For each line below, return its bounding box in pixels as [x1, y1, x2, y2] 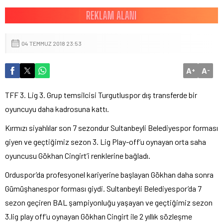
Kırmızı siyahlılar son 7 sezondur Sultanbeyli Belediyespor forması [5, 122, 218, 132]
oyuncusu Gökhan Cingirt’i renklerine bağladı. [5, 150, 150, 160]
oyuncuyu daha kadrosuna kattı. [5, 104, 109, 113]
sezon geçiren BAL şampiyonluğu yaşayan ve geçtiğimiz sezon [5, 197, 213, 207]
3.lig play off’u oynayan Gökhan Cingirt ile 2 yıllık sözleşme [5, 211, 192, 221]
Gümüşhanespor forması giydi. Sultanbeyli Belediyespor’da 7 [5, 183, 202, 193]
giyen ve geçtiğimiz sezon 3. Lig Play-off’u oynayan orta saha [5, 136, 206, 146]
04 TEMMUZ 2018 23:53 [21, 39, 82, 47]
